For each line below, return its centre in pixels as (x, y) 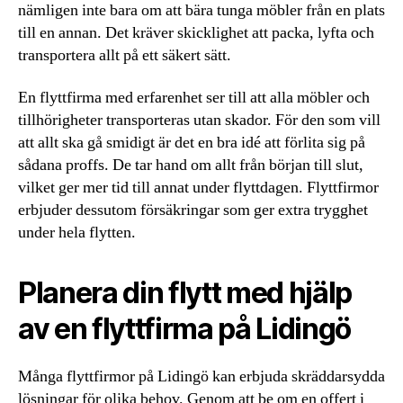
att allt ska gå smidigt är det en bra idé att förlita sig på (192, 143)
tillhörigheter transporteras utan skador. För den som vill (199, 120)
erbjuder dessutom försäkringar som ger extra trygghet (193, 210)
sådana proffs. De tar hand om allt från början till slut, (191, 165)
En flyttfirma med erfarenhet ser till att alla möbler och (194, 98)
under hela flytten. (77, 233)
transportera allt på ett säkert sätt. (125, 55)
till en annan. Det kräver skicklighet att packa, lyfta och (196, 32)
